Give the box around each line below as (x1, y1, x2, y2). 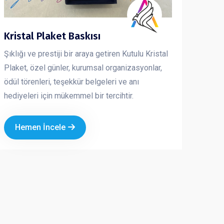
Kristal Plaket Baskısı (4, 29, 100, 42)
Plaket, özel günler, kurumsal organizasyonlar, (4, 62, 162, 72)
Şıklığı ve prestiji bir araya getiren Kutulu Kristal (4, 48, 168, 58)
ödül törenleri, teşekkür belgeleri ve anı (4, 76, 139, 86)
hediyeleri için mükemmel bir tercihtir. (4, 90, 133, 100)
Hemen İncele (15, 122, 65, 132)
